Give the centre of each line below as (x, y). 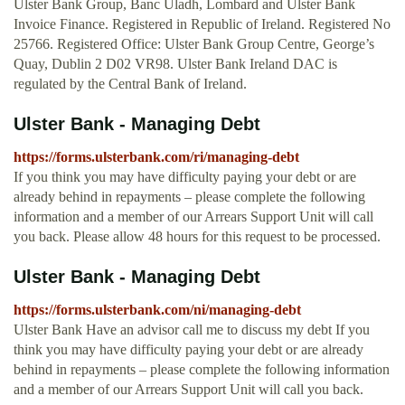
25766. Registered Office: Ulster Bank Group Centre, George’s (194, 44)
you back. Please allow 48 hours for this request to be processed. (197, 237)
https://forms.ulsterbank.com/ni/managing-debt (157, 310)
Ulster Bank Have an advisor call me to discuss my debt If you (192, 330)
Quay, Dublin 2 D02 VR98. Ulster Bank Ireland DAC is (175, 64)
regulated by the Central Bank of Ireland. (130, 84)
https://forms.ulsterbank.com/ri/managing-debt (156, 157)
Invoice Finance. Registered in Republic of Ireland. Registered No (202, 24)
